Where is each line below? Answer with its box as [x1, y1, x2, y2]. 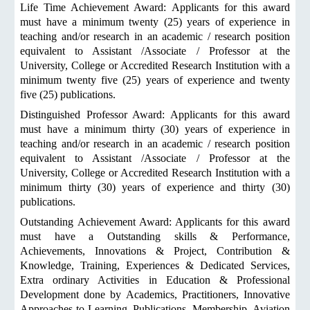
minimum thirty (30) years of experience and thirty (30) [20, 181, 290, 193]
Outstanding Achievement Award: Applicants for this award [20, 216, 290, 228]
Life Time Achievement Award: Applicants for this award [20, 1, 290, 13]
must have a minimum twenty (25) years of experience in [20, 16, 290, 28]
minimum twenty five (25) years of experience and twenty [20, 74, 290, 86]
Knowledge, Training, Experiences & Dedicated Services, [20, 259, 290, 271]
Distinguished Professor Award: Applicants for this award [20, 109, 290, 120]
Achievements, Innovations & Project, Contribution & [20, 245, 290, 257]
